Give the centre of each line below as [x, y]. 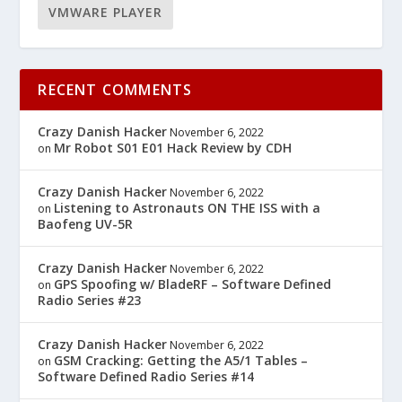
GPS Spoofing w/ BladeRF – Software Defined [193, 284]
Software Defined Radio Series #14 [146, 376]
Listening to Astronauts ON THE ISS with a [188, 207]
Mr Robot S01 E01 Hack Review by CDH [173, 147]
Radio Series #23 [90, 300]
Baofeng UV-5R [86, 223]
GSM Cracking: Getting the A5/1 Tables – [181, 360]
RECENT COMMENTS [115, 89]
